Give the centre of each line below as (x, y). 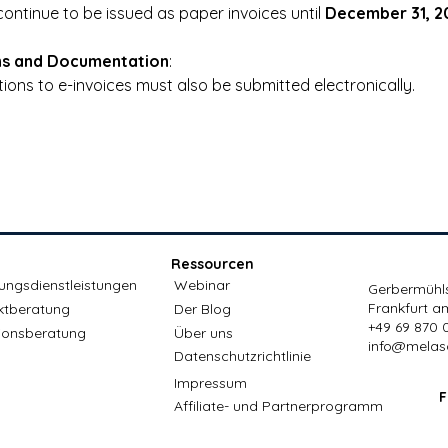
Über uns (203, 333)
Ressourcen (212, 264)
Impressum (210, 383)
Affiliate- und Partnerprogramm (278, 406)
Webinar (202, 285)
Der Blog (202, 309)
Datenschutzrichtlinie (242, 356)
